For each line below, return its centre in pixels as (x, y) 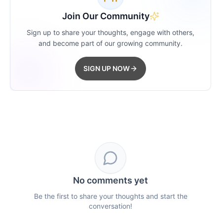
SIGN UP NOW (107, 68)
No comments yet (110, 180)
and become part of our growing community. (110, 43)
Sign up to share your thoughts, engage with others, (110, 32)
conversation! (110, 206)
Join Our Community (106, 16)
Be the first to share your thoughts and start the (110, 196)
